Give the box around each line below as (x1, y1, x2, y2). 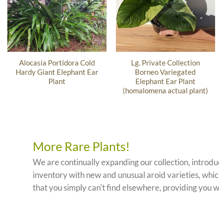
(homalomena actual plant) (122, 86, 208, 95)
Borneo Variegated (135, 67, 196, 77)
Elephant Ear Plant (135, 77, 196, 86)
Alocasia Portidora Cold (19, 58, 95, 67)
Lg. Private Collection (131, 58, 200, 67)
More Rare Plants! (33, 138, 131, 153)
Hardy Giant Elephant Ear (15, 67, 98, 77)
